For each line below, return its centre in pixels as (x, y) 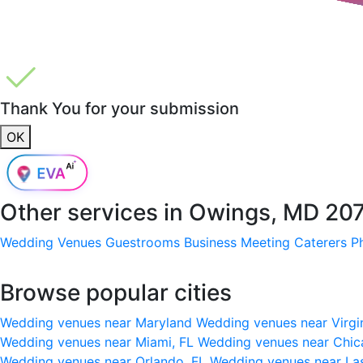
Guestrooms (143, 242)
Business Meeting (237, 242)
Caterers (320, 242)
